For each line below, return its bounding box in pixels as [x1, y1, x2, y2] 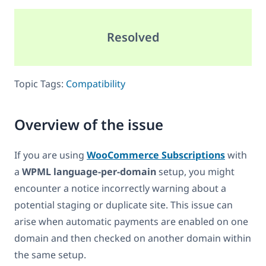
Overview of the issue [14, 114, 163, 134]
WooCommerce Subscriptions [87, 148, 225, 161]
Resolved [106, 28, 160, 45]
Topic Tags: [14, 77, 66, 90]
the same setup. [14, 248, 86, 261]
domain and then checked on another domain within [14, 231, 251, 245]
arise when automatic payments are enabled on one [14, 214, 248, 228]
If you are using [14, 148, 87, 161]
